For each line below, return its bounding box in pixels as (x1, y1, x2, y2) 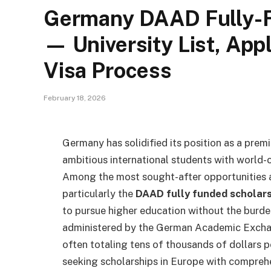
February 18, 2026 (44, 94, 106, 102)
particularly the (62, 187, 135, 200)
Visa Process (44, 58, 172, 83)
